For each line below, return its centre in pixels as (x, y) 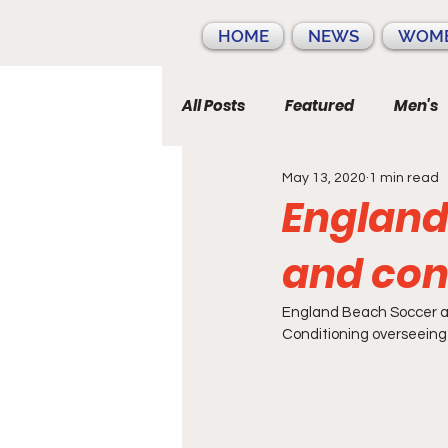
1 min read (404, 177)
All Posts (213, 105)
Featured (319, 105)
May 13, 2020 (324, 177)
